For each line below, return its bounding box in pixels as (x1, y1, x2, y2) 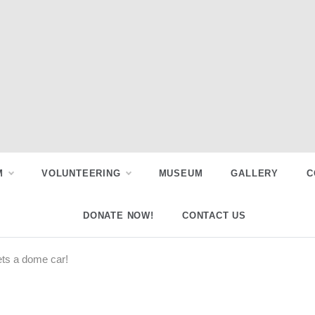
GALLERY (231, 167, 279, 179)
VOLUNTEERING (41, 167, 121, 179)
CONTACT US (181, 210, 246, 221)
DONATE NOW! (83, 210, 154, 221)
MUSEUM (158, 167, 203, 179)
